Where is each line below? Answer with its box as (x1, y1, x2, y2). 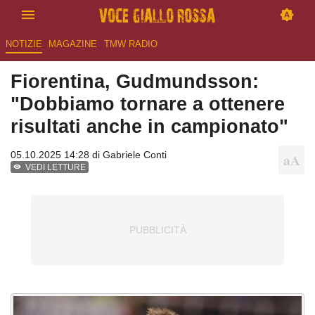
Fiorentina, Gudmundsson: (11, 70, 259, 93)
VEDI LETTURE (25, 162, 86, 173)
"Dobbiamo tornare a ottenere (11, 93, 285, 115)
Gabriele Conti (103, 149, 167, 161)
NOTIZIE (5, 39, 42, 50)
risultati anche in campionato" (11, 115, 288, 138)
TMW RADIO (103, 39, 157, 50)
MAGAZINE (49, 39, 98, 50)
